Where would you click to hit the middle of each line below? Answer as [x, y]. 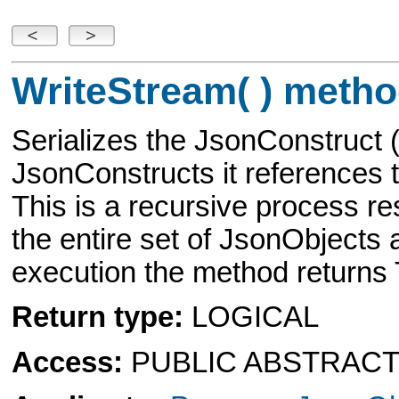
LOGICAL [252, 318]
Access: [68, 362]
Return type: [98, 318]
